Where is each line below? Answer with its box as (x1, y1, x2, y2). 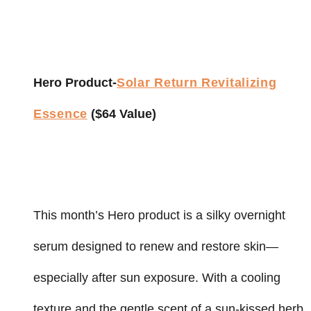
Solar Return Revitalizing (117, 75, 277, 90)
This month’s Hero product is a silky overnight (33, 208, 285, 222)
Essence (33, 106, 87, 121)
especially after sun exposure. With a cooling (33, 270, 280, 285)
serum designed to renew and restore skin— (33, 239, 278, 253)
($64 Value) (87, 106, 156, 121)
